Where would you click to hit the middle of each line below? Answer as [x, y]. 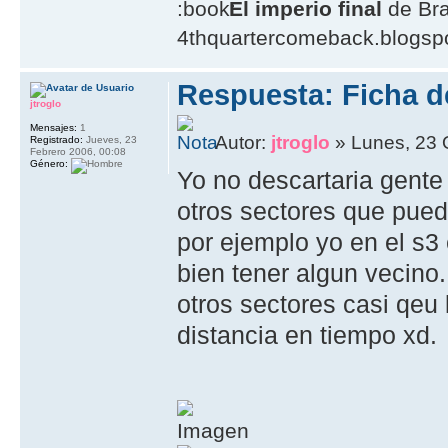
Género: [49, 163]
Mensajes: [53, 127]
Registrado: [56, 139]
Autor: [243, 143]
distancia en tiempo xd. [307, 335]
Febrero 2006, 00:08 [78, 151]
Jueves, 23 [110, 139]
